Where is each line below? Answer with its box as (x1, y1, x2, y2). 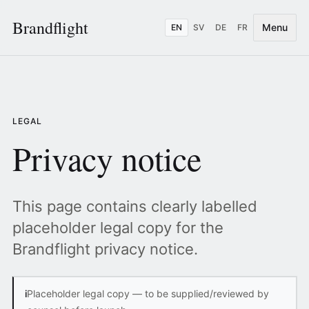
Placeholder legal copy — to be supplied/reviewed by (26, 288, 269, 299)
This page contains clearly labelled (12, 197, 257, 215)
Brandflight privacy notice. (12, 240, 198, 258)
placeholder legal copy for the (12, 219, 223, 237)
